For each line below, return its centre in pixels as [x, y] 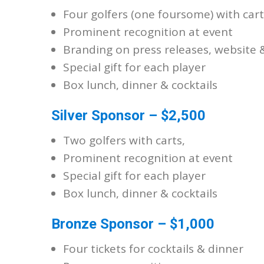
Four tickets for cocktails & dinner [153, 249]
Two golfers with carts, [124, 140]
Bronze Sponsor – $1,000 [133, 224]
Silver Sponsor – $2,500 [128, 115]
